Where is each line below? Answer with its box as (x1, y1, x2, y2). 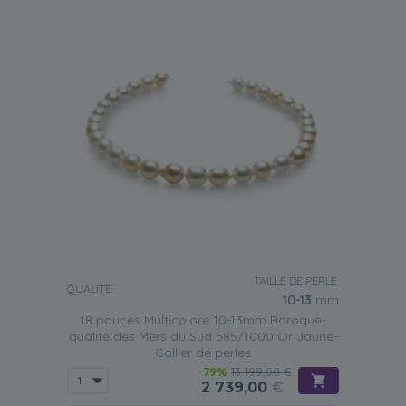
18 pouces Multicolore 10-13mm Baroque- (80, 312, 326, 328)
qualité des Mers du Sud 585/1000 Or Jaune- (68, 328, 338, 344)
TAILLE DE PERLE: (254, 274, 339, 287)
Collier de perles (155, 344, 251, 361)
